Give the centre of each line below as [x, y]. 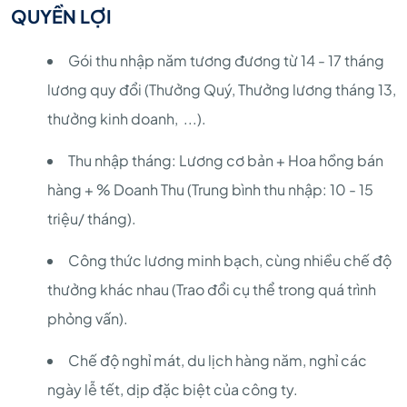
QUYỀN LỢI [61, 15]
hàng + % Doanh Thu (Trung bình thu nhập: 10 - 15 [210, 189]
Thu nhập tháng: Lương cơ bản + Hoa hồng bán [226, 160]
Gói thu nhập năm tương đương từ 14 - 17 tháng [226, 60]
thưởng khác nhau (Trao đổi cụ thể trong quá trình [212, 289]
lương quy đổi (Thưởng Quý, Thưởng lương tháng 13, [222, 89]
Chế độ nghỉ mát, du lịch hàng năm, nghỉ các [218, 360]
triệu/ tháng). [92, 218]
